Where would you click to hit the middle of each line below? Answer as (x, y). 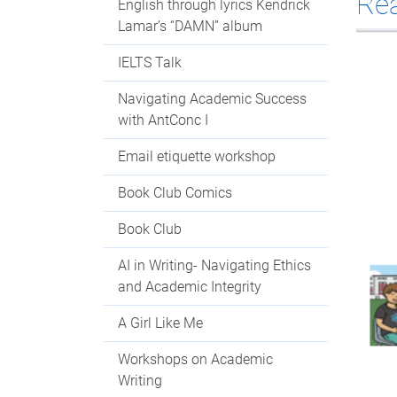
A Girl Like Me (160, 323)
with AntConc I (163, 120)
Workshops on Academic (195, 359)
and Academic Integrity (190, 287)
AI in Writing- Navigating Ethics (214, 265)
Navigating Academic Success (212, 99)
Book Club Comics (175, 193)
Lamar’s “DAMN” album (190, 26)
